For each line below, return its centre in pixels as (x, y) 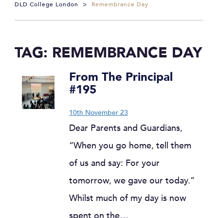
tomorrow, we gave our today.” (132, 181)
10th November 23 (99, 113)
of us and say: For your (114, 163)
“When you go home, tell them (130, 146)
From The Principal (121, 77)
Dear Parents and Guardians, (126, 128)
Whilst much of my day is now (128, 198)
